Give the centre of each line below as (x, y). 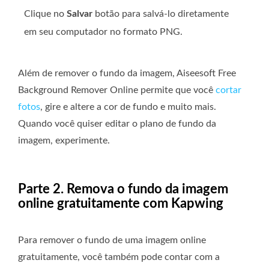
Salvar (80, 14)
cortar (228, 90)
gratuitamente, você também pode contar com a (119, 257)
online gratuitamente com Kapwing (121, 203)
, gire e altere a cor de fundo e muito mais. (128, 107)
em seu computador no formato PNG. (103, 32)
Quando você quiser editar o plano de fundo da (117, 123)
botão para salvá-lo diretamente (161, 14)
